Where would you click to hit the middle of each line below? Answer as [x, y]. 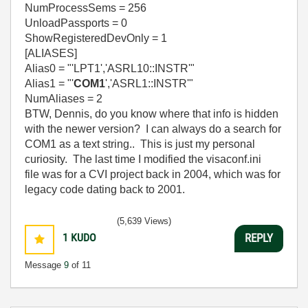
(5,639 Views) [144, 221]
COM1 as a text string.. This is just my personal [140, 144]
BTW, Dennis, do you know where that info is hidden [152, 113]
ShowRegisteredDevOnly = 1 [96, 38]
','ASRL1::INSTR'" [149, 83]
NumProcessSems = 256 [86, 8]
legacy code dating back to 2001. [106, 189]
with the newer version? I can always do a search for [153, 129]
